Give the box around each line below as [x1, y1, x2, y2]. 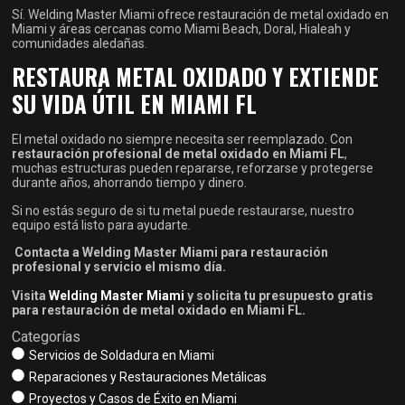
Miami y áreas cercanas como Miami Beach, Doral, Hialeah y [12, 21, 352, 36]
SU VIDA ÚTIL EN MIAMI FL [12, 87, 258, 121]
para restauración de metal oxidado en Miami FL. [12, 303, 306, 318]
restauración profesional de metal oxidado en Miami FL [12, 146, 345, 162]
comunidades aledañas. [12, 35, 148, 51]
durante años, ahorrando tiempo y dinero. [12, 175, 248, 191]
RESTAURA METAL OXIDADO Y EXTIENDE [12, 60, 380, 94]
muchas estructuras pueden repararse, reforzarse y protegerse [12, 161, 374, 176]
